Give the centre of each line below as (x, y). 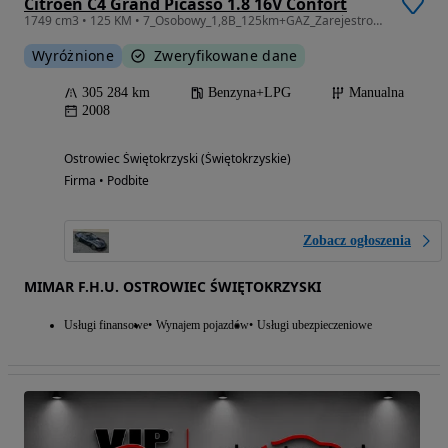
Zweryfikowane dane (226, 55)
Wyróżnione (73, 55)
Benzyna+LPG (249, 92)
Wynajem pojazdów (202, 324)
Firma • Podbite (106, 180)
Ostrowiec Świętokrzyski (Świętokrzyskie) (177, 158)
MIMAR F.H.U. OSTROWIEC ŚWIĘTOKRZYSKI (172, 286)
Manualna (376, 92)
